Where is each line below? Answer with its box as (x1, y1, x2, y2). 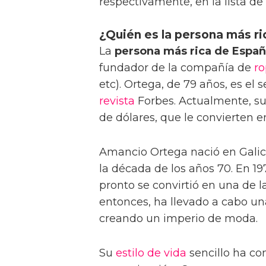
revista (99, 94, 135, 107)
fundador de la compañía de (99, 61, 254, 74)
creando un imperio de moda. (99, 211, 258, 225)
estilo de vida (116, 246, 186, 259)
